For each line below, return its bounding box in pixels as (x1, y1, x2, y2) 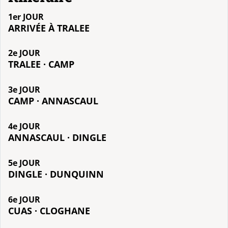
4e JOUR (8, 121, 40, 132)
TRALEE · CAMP (8, 58, 74, 71)
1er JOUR (8, 11, 44, 22)
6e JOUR (8, 193, 40, 205)
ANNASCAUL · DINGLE (8, 131, 106, 144)
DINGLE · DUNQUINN (8, 167, 104, 180)
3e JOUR (8, 84, 40, 96)
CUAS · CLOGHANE (8, 204, 90, 217)
